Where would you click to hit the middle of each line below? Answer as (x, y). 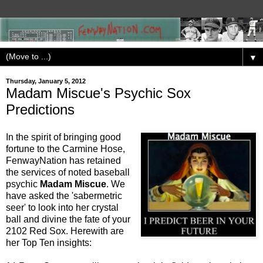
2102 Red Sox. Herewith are (65, 231)
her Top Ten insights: (49, 243)
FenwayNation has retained (63, 161)
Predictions (40, 109)
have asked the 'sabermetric (64, 196)
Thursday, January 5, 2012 (46, 81)
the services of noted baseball (68, 173)
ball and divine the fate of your (68, 220)
